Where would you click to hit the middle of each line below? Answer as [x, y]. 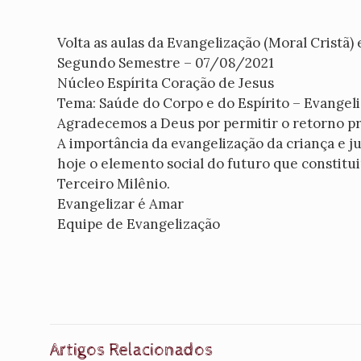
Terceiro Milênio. [114, 184]
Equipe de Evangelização [139, 224]
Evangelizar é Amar [121, 204]
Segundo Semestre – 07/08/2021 [166, 63]
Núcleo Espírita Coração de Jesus [166, 83]
